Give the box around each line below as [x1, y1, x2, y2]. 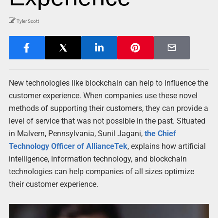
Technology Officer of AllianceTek [8, 142, 127, 151]
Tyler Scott [16, 18, 39, 24]
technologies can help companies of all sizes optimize [8, 167, 194, 176]
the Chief [144, 129, 176, 138]
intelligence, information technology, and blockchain [8, 154, 187, 163]
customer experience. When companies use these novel [8, 91, 198, 100]
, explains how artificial [127, 142, 206, 151]
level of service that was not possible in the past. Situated [8, 116, 205, 126]
